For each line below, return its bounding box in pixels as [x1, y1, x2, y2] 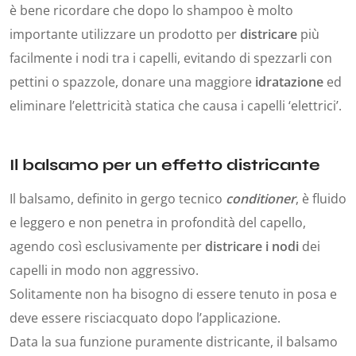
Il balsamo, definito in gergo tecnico [10, 190, 226, 208]
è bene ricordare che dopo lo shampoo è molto [10, 2, 293, 20]
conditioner [226, 190, 296, 208]
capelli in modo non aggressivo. [10, 261, 199, 280]
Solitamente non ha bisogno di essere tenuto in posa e [10, 285, 337, 304]
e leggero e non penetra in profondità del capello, [10, 214, 306, 232]
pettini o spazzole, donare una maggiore [10, 73, 255, 91]
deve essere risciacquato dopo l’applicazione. [10, 309, 281, 327]
